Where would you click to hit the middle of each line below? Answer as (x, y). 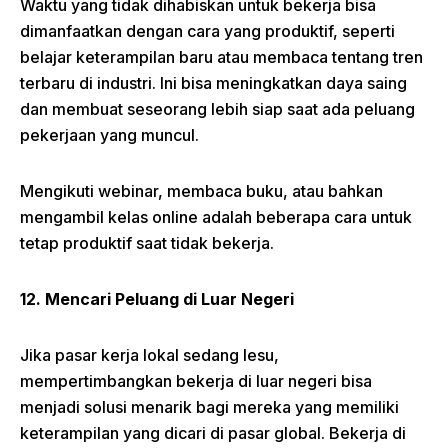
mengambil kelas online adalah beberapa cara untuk (216, 217)
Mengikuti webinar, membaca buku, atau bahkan (201, 191)
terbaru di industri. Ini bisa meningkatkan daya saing (213, 83)
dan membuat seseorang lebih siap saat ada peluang (217, 109)
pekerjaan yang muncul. (109, 135)
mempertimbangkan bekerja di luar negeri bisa (196, 381)
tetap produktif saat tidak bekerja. (147, 243)
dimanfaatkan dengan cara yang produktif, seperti (207, 31)
